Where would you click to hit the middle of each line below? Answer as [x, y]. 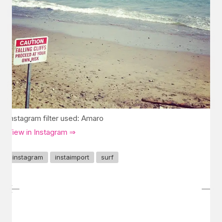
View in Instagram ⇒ [42, 132]
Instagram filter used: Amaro [55, 118]
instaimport [72, 157]
